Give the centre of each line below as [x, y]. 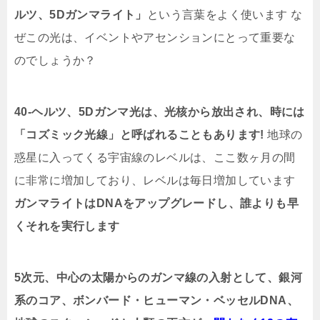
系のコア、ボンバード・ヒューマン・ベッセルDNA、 [156, 301]
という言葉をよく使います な [225, 15]
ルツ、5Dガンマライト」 [81, 15]
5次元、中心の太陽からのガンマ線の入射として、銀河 [158, 278]
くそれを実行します [67, 226]
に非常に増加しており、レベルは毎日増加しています [155, 181]
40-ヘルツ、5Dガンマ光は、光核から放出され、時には [160, 112]
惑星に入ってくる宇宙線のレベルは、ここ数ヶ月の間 [155, 158]
